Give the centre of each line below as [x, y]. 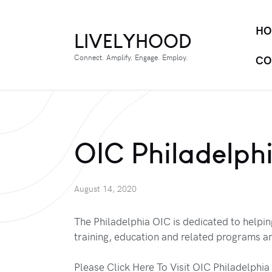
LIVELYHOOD [133, 40]
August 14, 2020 [105, 189]
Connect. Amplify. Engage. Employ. [131, 57]
